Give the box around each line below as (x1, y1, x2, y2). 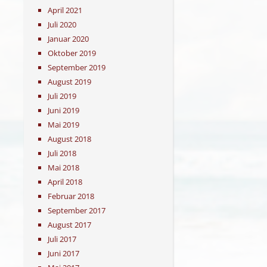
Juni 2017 (48, 247, 79, 259)
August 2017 (48, 219, 91, 230)
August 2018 (48, 133, 91, 144)
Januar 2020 (48, 33, 89, 44)
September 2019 (48, 61, 105, 73)
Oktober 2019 (48, 47, 96, 58)
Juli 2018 (48, 147, 76, 159)
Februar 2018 (48, 190, 94, 201)
